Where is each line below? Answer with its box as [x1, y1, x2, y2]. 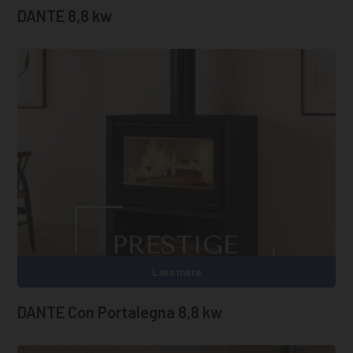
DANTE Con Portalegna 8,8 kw [17, 302, 223, 321]
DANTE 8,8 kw [17, 6, 113, 26]
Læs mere [151, 264, 202, 278]
